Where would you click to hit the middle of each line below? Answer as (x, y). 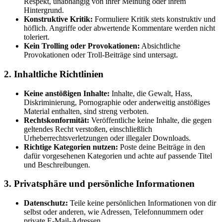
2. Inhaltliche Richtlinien (54, 74)
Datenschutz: (46, 203)
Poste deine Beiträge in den (162, 147)
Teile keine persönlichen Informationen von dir (142, 203)
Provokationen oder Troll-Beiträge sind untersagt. (101, 55)
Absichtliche (160, 46)
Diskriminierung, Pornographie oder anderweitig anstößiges (117, 102)
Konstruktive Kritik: (58, 19)
